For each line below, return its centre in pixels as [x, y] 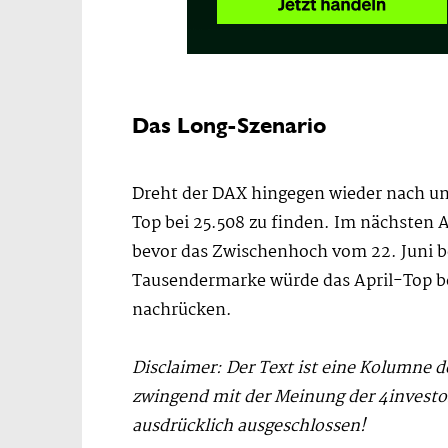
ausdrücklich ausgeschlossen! [249, 426]
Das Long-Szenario [229, 125]
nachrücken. [182, 310]
